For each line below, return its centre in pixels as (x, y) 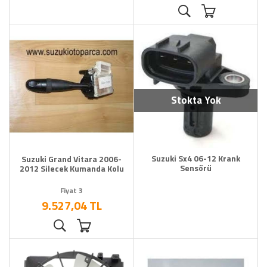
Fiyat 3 (72, 191)
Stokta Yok (196, 100)
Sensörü (196, 168)
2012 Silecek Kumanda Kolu (72, 169)
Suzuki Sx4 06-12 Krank (196, 159)
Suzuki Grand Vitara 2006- (72, 159)
